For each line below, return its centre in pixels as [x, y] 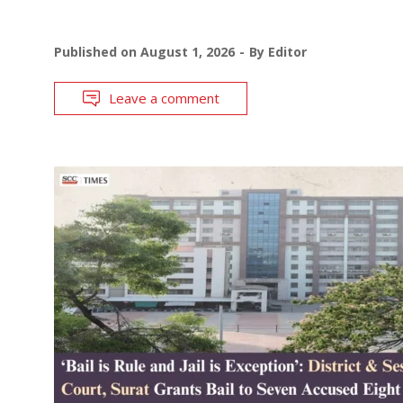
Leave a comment [164, 98]
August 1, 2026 [188, 51]
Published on [97, 51]
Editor [287, 51]
